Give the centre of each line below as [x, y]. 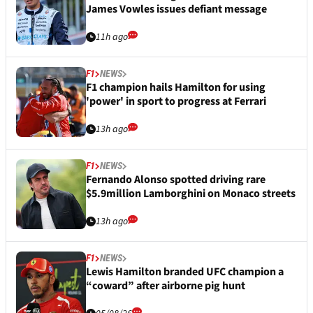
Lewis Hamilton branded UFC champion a [185, 272]
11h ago [112, 37]
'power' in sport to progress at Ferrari [176, 102]
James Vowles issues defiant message [176, 9]
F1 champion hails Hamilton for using [176, 88]
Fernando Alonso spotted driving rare [176, 180]
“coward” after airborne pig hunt [166, 286]
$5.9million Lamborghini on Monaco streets [191, 194]
